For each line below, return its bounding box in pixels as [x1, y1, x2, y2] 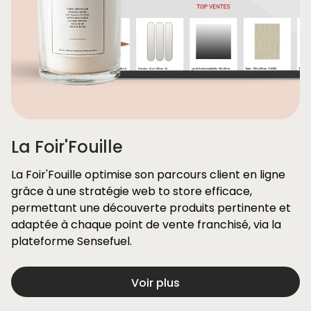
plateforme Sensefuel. [11, 233, 132, 249]
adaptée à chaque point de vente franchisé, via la [11, 217, 281, 233]
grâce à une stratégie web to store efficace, [11, 183, 252, 199]
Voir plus [131, 275, 180, 291]
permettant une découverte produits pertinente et [11, 200, 291, 216]
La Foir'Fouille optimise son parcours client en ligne [11, 167, 285, 183]
